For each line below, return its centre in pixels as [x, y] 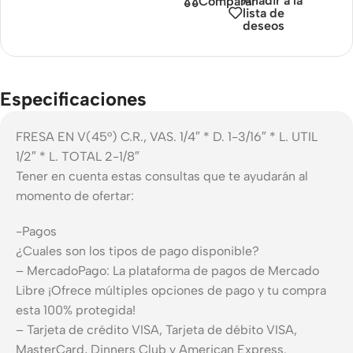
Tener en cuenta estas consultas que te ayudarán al [162, 176]
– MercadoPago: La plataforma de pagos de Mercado [167, 270]
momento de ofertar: [75, 195]
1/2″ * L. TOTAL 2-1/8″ [78, 156]
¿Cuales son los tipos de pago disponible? [137, 251]
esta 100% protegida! [76, 310]
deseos [263, 25]
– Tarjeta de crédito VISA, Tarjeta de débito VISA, [156, 329]
